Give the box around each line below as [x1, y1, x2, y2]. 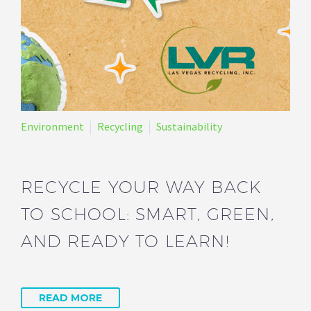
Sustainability [156, 119, 222, 133]
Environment [21, 119, 84, 133]
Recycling [97, 119, 143, 133]
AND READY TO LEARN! [21, 230, 230, 251]
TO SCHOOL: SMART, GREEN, [21, 203, 274, 224]
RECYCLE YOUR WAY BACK [21, 176, 262, 196]
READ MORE [39, 291, 102, 304]
